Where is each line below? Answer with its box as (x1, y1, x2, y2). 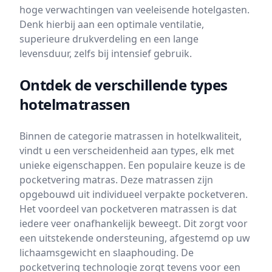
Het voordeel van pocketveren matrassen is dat (19, 202, 237, 216)
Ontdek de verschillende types (19, 75, 228, 95)
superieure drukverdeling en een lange (19, 32, 199, 46)
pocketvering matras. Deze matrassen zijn (19, 173, 213, 187)
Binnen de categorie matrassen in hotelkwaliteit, (19, 129, 242, 143)
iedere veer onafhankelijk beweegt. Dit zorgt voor (19, 217, 248, 231)
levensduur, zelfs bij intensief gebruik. (19, 47, 192, 61)
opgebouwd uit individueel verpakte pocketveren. (19, 188, 248, 202)
